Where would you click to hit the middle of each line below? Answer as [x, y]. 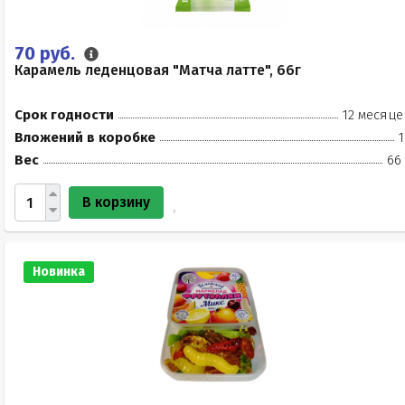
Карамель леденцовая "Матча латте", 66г [158, 70]
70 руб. [47, 53]
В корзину [116, 202]
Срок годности [64, 115]
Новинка [59, 272]
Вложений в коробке [85, 137]
